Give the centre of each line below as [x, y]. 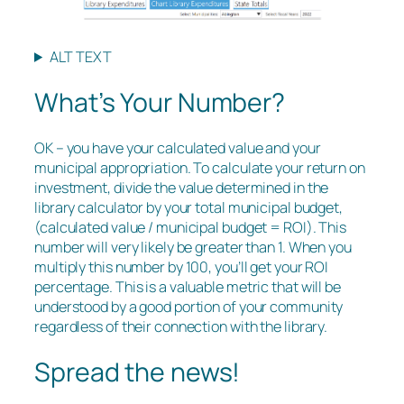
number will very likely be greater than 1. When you [193, 248]
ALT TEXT [81, 56]
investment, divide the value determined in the [182, 188]
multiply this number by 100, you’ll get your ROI [182, 267]
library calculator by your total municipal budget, [188, 208]
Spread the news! [143, 372]
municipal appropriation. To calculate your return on [200, 168]
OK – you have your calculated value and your [178, 148]
